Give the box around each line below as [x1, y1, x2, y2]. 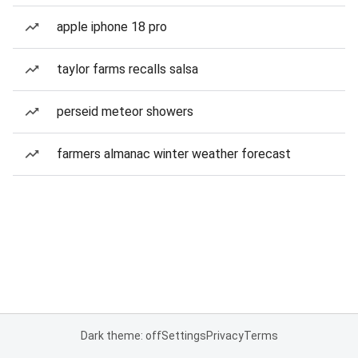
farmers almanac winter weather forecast [57, 146, 291, 161]
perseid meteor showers [57, 104, 193, 119]
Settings [161, 329, 206, 342]
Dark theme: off [80, 329, 161, 342]
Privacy [205, 329, 244, 342]
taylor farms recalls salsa [57, 62, 198, 77]
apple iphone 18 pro [57, 19, 167, 34]
